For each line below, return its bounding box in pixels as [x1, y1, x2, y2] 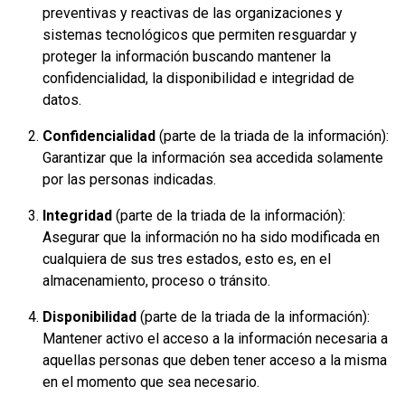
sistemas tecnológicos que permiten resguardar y [42, 25, 357, 43]
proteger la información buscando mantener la [42, 47, 331, 65]
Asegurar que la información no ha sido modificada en [42, 228, 380, 246]
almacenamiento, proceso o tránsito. [42, 271, 270, 289]
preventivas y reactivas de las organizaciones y [42, 4, 343, 22]
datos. [42, 90, 81, 108]
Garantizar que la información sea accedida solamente [42, 148, 383, 166]
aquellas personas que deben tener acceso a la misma [42, 351, 387, 369]
